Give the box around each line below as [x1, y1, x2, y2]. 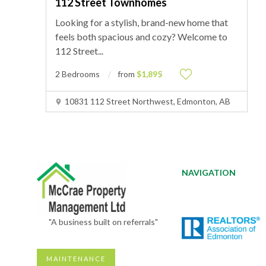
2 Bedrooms [55, 69, 100, 79]
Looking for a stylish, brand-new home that [55, 17, 228, 28]
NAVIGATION [182, 167, 236, 178]
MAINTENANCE [46, 254, 106, 262]
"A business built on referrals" [49, 216, 158, 227]
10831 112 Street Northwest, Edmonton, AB [65, 96, 230, 106]
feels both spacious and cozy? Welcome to [55, 31, 227, 42]
